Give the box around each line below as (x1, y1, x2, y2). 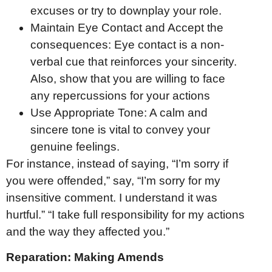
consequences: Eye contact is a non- (30, 38, 224, 51)
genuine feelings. (30, 140, 120, 153)
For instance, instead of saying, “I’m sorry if (6, 157, 228, 170)
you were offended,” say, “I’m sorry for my (6, 174, 220, 187)
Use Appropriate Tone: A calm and (30, 106, 208, 119)
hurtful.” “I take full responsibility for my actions (6, 208, 245, 221)
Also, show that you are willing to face (30, 72, 225, 85)
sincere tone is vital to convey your (30, 123, 210, 136)
